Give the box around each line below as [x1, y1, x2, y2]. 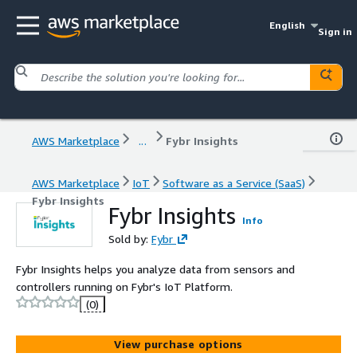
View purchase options [114, 336, 243, 351]
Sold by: [108, 231, 151, 245]
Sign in [317, 25, 352, 37]
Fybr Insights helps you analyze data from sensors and [16, 261, 295, 276]
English [269, 19, 306, 31]
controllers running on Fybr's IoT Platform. [16, 279, 233, 293]
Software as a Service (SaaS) [163, 175, 305, 190]
